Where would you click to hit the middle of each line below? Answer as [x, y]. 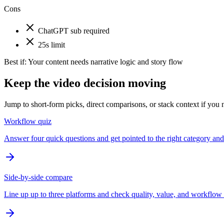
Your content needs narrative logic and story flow [105, 62]
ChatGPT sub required [74, 31]
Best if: [15, 62]
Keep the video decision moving [85, 83]
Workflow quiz [28, 121]
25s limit [51, 45]
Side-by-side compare [38, 177]
